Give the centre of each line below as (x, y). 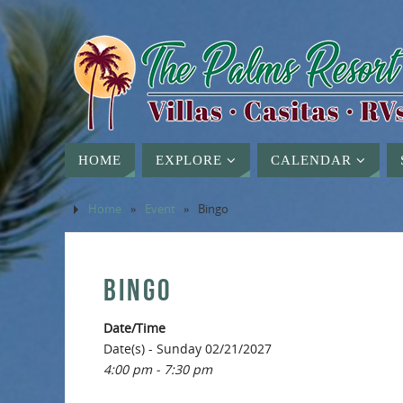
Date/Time (134, 328)
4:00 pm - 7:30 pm (158, 369)
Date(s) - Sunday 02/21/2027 (188, 349)
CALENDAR (311, 160)
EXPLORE (189, 160)
